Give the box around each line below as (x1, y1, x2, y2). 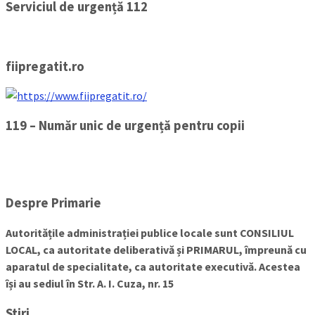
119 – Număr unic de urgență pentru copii (6, 117, 245, 134)
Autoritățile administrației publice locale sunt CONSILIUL (6, 226, 294, 240)
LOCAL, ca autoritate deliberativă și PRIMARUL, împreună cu (6, 243, 307, 257)
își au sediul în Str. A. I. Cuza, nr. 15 (6, 276, 174, 291)
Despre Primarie (6, 195, 101, 212)
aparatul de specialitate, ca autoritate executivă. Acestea (6, 259, 300, 274)
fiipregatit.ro (6, 58, 84, 75)
